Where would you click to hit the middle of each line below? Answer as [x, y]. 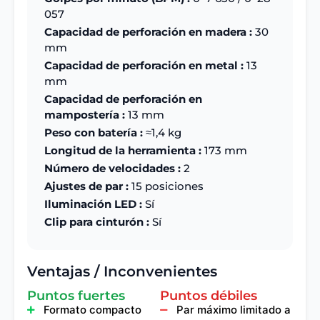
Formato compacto [92, 309]
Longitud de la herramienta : [123, 151]
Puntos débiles [209, 295]
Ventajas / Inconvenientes [122, 271]
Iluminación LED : [93, 204]
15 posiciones [166, 186]
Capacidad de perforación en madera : [148, 32]
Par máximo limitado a [234, 309]
